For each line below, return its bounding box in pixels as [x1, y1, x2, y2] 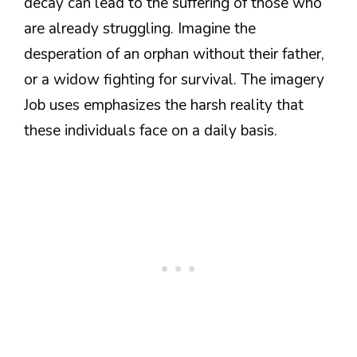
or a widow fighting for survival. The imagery [24, 69, 324, 90]
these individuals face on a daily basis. [24, 120, 277, 141]
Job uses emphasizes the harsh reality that [24, 94, 304, 116]
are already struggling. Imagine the [24, 18, 256, 39]
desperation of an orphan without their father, [24, 43, 324, 65]
